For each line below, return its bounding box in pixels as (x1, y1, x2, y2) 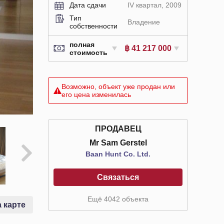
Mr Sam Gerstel (89, 138, 147, 147)
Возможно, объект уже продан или (61, 82, 175, 90)
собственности (69, 21, 117, 30)
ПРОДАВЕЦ (94, 124, 141, 133)
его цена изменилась (61, 90, 131, 98)
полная (69, 40, 94, 48)
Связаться (97, 172, 139, 181)
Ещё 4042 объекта (87, 194, 148, 203)
